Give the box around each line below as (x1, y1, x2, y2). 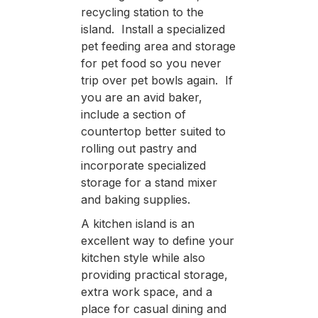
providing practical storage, (80, 267, 228, 282)
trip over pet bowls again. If (80, 72, 233, 87)
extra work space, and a (80, 284, 212, 299)
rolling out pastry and (80, 141, 197, 155)
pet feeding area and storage (80, 38, 236, 53)
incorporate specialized (80, 158, 206, 172)
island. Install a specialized (80, 21, 225, 36)
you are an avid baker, (80, 89, 202, 104)
